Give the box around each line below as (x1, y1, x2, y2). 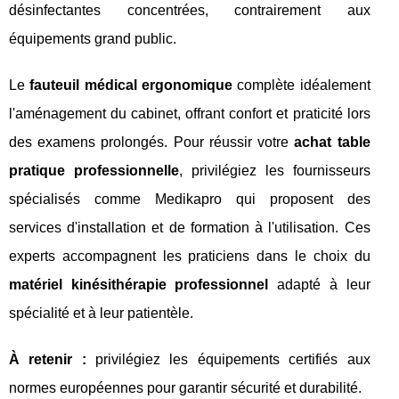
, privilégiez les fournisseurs (178, 163, 370, 178)
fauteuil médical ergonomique (29, 77, 232, 93)
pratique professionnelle (9, 163, 179, 178)
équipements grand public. (9, 31, 176, 46)
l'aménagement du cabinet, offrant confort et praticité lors (9, 106, 370, 121)
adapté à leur (268, 277, 370, 292)
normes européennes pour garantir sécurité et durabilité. (9, 380, 362, 395)
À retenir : (9, 352, 86, 367)
